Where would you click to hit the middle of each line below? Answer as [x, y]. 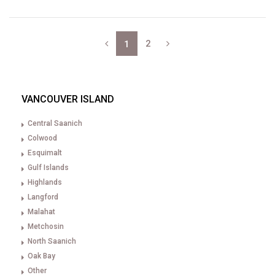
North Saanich [52, 241]
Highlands [45, 182]
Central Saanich [55, 123]
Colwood [42, 138]
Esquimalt [45, 153]
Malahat [41, 212]
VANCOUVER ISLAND [68, 99]
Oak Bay [41, 256]
